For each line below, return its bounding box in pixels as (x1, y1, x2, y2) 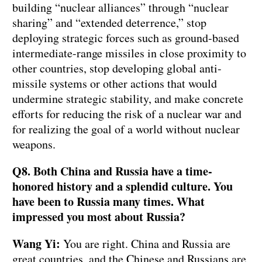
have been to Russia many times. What (12, 193, 205, 211)
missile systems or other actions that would (12, 75, 217, 92)
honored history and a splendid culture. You (12, 178, 233, 195)
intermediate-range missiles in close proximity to (12, 45, 246, 61)
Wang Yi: (12, 235, 60, 253)
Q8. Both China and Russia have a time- (12, 163, 212, 180)
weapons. (12, 136, 56, 153)
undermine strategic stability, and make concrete (12, 91, 243, 107)
